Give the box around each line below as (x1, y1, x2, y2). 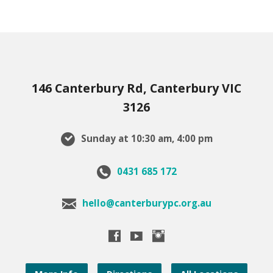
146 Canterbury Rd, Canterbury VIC (32, 79, 241, 96)
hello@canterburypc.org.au (82, 197, 211, 210)
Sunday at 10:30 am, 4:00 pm (78, 132, 213, 145)
